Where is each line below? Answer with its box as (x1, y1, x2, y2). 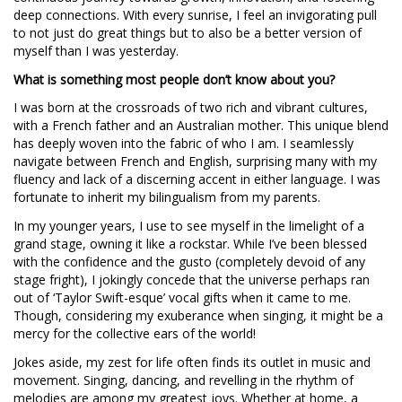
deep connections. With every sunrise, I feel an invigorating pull (13, 5, 377, 23)
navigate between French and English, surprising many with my (13, 153, 377, 170)
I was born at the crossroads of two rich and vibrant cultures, (13, 99, 368, 117)
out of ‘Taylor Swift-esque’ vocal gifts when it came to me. (13, 289, 351, 307)
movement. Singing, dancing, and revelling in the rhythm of (13, 371, 354, 389)
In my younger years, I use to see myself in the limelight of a (13, 217, 364, 235)
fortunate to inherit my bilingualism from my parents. (13, 188, 320, 206)
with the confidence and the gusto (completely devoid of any (13, 253, 365, 271)
